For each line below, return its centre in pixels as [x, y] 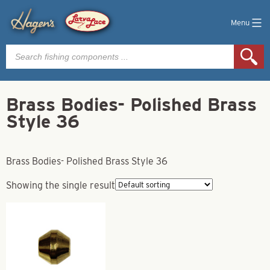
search [20, 58]
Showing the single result [61, 185]
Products [25, 49]
